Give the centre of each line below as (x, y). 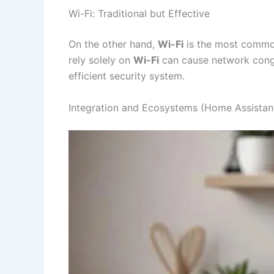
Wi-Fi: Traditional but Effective (139, 13)
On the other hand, (113, 44)
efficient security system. (127, 76)
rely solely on (101, 60)
